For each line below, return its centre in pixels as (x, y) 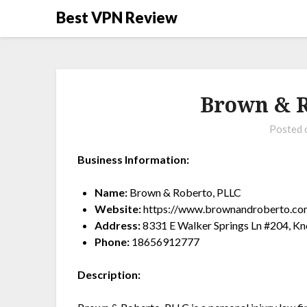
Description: (109, 275)
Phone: (112, 242)
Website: (118, 209)
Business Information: (134, 160)
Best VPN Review (117, 17)
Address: (118, 225)
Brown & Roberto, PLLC (185, 193)
